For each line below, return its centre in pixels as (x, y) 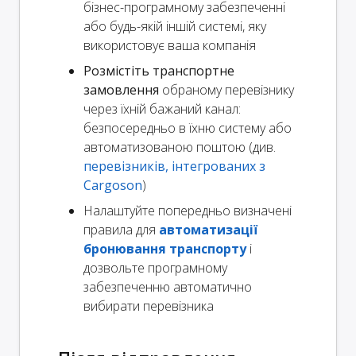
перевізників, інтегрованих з (174, 166)
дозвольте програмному (155, 268)
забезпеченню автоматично (168, 287)
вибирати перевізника (149, 306)
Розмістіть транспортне (159, 71)
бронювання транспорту (165, 249)
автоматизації (208, 230)
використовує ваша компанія (170, 46)
